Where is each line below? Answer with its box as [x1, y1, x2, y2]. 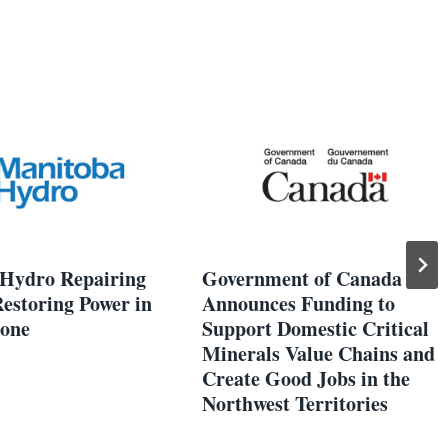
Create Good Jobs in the [202, 363, 410, 393]
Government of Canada [202, 263, 402, 293]
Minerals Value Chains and [202, 338, 435, 368]
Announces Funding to [202, 288, 395, 318]
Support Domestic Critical [202, 313, 429, 343]
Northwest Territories [202, 388, 388, 418]
